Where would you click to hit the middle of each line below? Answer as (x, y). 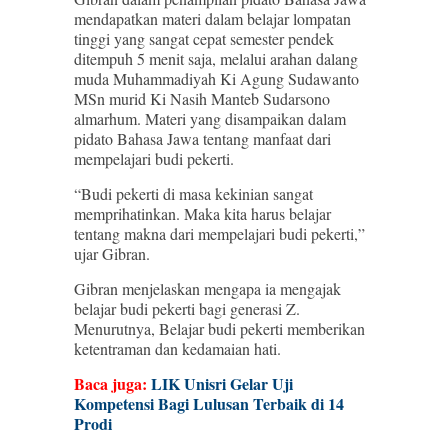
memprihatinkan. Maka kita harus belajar (202, 213)
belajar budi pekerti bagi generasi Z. (187, 308)
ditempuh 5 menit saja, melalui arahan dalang (216, 58)
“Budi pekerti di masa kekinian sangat (193, 193)
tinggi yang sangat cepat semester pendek (204, 38)
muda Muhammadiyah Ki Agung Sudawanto (216, 78)
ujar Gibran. (114, 253)
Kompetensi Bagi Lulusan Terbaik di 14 (209, 403)
